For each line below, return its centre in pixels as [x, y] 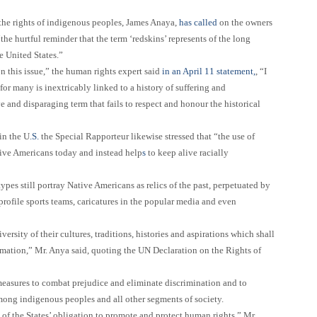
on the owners [246, 22]
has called [199, 22]
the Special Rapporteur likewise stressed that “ [128, 136]
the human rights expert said [105, 71]
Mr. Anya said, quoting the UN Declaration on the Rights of [147, 250]
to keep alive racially [187, 152]
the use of [236, 136]
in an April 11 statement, [208, 71]
